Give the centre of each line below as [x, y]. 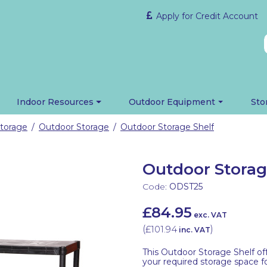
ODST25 [186, 186]
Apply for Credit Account [206, 16]
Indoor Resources [55, 102]
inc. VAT [195, 229]
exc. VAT [210, 215]
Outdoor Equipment [172, 102]
